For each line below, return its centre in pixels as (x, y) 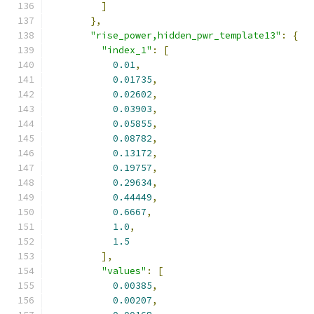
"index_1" (127, 50)
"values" (124, 271)
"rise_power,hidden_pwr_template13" (186, 35)
